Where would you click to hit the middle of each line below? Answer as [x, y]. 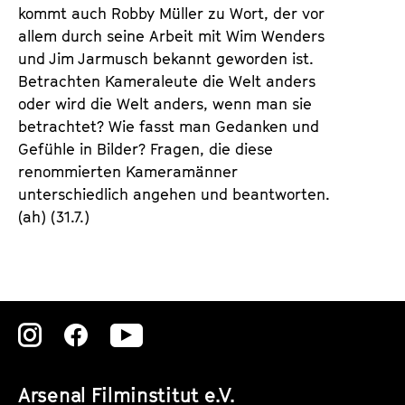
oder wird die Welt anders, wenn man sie [165, 104]
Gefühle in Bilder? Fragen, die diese [146, 149]
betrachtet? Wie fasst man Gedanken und [169, 126]
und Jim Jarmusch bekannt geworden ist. [166, 58]
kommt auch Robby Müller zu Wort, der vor [171, 13]
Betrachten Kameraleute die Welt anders [167, 81]
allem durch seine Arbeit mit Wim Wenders [171, 36]
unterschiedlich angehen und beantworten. [174, 194]
